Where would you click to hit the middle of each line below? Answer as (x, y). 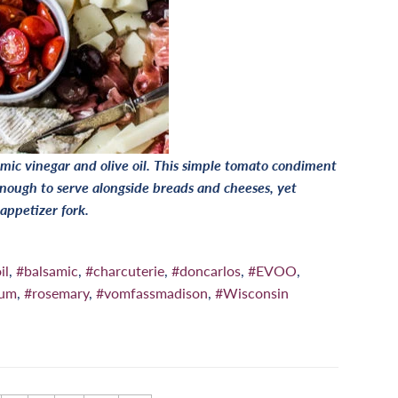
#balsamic (47, 271)
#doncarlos (206, 271)
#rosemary (56, 293)
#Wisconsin (252, 293)
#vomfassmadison (152, 293)
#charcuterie (125, 271)
